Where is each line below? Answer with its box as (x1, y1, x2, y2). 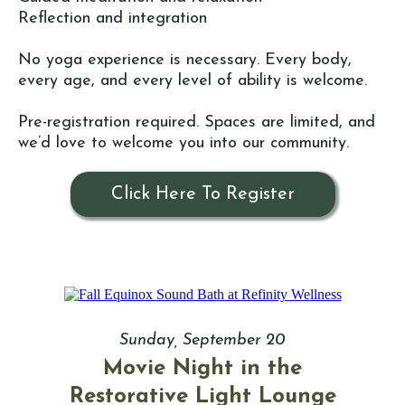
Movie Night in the (103, 357, 302, 380)
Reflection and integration (18, 10, 207, 28)
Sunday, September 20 (119, 331, 286, 349)
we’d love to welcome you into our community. (18, 135, 349, 153)
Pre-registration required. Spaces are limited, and (18, 114, 375, 132)
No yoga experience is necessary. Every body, (18, 52, 352, 70)
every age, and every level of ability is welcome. (18, 72, 367, 90)
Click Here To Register (110, 185, 295, 204)
